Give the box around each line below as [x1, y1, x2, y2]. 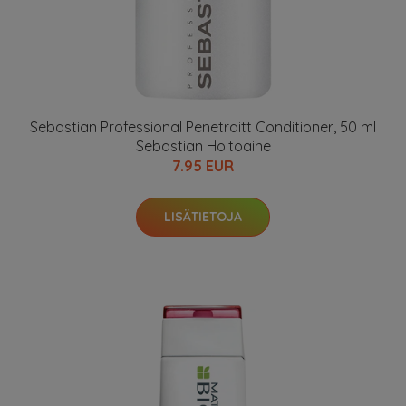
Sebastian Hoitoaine [135, 137, 271, 155]
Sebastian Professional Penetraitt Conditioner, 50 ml [30, 118, 376, 136]
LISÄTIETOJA [164, 208, 242, 225]
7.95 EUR [172, 157, 234, 175]
